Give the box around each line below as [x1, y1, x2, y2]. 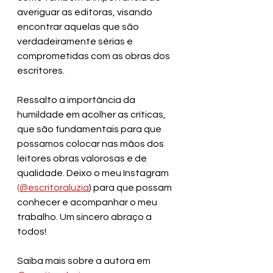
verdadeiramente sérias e [17, 36, 135, 46]
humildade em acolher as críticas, [17, 109, 168, 119]
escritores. [17, 65, 65, 76]
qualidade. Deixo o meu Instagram [17, 168, 171, 178]
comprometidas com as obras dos [17, 51, 172, 61]
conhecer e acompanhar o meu [17, 197, 159, 207]
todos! [17, 226, 46, 236]
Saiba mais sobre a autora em [17, 255, 152, 266]
